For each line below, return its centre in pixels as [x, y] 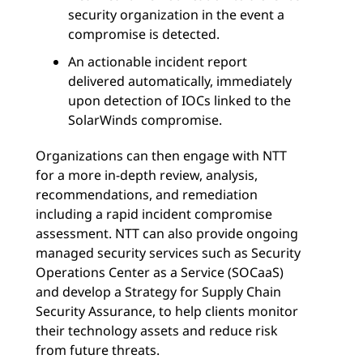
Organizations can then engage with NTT [161, 155]
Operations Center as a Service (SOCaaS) [160, 272]
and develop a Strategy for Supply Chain [158, 291]
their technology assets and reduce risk [157, 330]
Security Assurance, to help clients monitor [167, 311]
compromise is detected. [144, 34]
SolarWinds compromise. [145, 120]
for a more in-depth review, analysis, [147, 175]
